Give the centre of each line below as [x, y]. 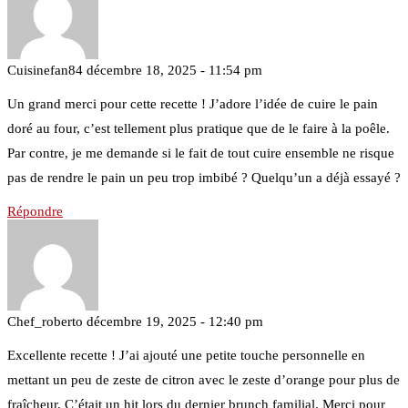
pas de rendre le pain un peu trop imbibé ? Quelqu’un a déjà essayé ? [204, 177]
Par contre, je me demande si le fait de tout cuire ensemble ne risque [201, 153]
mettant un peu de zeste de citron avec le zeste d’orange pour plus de [204, 379]
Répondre [35, 211]
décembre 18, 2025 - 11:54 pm [174, 70]
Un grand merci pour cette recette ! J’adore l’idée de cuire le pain [193, 103]
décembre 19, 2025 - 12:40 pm [175, 321]
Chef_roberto [45, 321]
